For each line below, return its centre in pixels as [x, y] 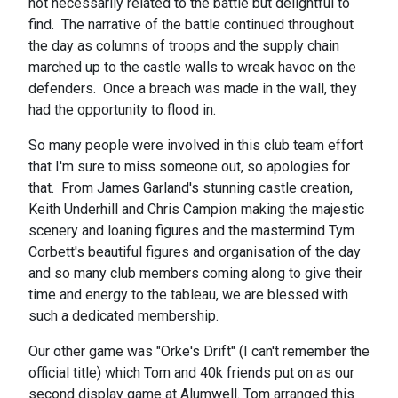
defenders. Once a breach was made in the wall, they [193, 89]
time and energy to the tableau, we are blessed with [188, 295]
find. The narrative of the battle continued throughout [191, 25]
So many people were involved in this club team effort [196, 146]
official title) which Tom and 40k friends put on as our [191, 373]
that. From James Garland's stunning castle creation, [191, 188]
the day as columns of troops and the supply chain [184, 46]
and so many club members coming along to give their [195, 274]
